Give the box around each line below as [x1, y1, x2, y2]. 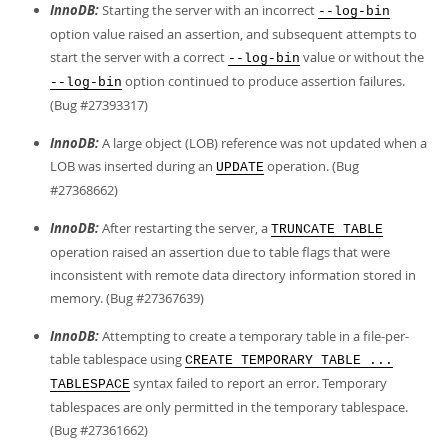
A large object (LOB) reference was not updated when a [99, 134, 427, 152]
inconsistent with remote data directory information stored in [50, 266, 416, 284]
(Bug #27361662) [50, 421, 148, 439]
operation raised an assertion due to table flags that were [50, 243, 390, 261]
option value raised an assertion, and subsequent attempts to [50, 25, 417, 43]
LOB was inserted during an [50, 157, 216, 175]
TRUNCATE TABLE [271, 222, 383, 237]
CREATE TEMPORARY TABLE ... [185, 353, 393, 368]
